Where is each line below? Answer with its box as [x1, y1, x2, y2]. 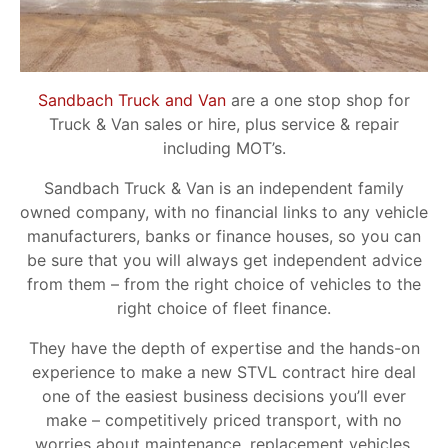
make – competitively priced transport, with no [46, 410, 402, 431]
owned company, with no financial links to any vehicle [20, 202, 428, 223]
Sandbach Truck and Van [38, 90, 226, 111]
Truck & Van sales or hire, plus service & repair [49, 114, 399, 135]
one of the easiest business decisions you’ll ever [42, 386, 406, 407]
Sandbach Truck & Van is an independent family [44, 178, 404, 199]
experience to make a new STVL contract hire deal [32, 362, 416, 383]
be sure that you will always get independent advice [26, 250, 422, 271]
